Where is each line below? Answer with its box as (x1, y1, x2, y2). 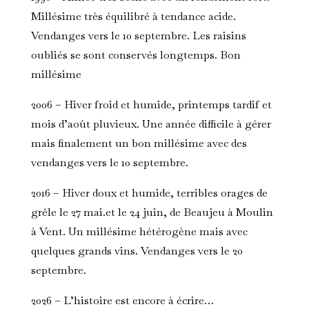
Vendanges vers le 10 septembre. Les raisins (30, 28, 246, 43)
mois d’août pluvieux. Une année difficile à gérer (30, 117, 271, 132)
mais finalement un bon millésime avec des (30, 136, 247, 151)
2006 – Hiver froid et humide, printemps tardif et (30, 97, 272, 112)
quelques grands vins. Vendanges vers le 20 (30, 243, 243, 259)
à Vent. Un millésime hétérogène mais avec (30, 224, 248, 239)
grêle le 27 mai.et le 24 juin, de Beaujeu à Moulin (30, 205, 273, 220)
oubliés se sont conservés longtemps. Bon (30, 48, 241, 63)
